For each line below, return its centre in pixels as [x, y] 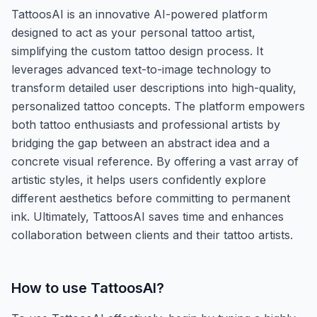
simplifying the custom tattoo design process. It [137, 51]
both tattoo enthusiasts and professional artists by [146, 124]
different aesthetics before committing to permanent [151, 198]
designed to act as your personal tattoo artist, [133, 32]
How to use [51, 288]
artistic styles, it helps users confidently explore [139, 179]
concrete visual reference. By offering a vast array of [155, 161]
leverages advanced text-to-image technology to [141, 69]
